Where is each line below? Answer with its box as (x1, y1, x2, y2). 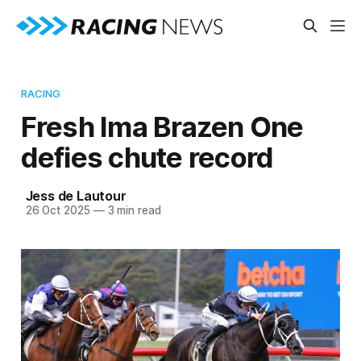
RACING (20, 86, 61, 100)
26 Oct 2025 (25, 203, 90, 217)
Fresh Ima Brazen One (20, 109, 304, 143)
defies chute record (20, 139, 274, 174)
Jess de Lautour (25, 187, 127, 204)
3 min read (104, 203, 161, 217)
